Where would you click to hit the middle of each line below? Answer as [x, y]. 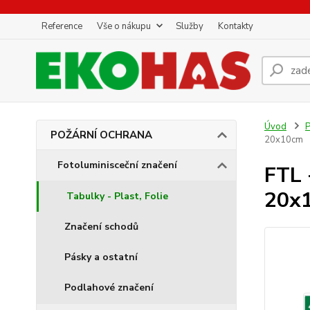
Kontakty [236, 26]
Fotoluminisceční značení [117, 165]
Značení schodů [101, 227]
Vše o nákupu [124, 26]
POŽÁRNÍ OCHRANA [101, 135]
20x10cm [283, 140]
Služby [190, 26]
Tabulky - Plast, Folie [117, 196]
